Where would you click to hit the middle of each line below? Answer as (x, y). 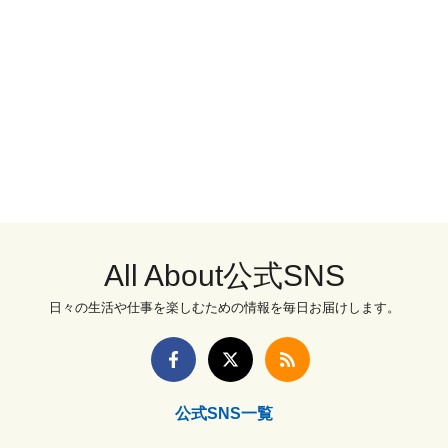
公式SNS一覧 (224, 413)
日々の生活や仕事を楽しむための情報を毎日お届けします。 (224, 307)
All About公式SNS (224, 275)
